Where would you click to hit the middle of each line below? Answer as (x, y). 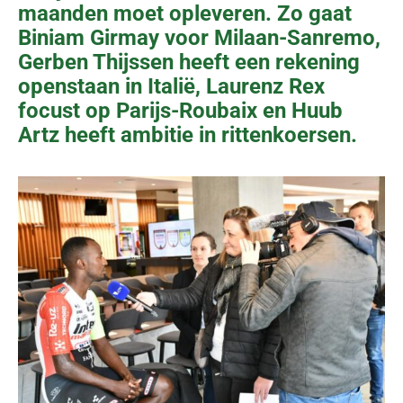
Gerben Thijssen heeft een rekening (189, 62)
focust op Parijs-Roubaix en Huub (180, 110)
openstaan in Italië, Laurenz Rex (171, 86)
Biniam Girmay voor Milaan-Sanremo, (199, 37)
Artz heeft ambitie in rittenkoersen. (188, 134)
